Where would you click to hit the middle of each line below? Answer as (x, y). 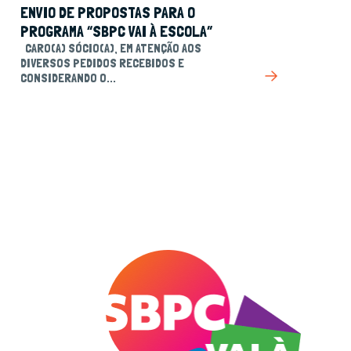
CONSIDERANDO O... (68, 78)
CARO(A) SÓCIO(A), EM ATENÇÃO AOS (111, 48)
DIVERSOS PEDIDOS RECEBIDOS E (102, 63)
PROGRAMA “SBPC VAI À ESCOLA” (116, 31)
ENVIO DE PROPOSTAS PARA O (108, 13)
